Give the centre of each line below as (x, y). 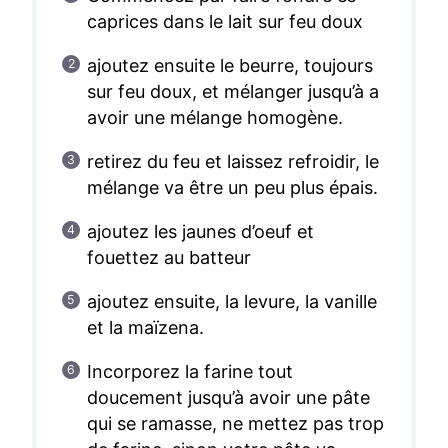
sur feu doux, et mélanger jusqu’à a (233, 91)
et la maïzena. (145, 327)
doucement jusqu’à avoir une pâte (228, 397)
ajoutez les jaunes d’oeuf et (200, 231)
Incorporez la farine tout (189, 371)
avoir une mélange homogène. (214, 117)
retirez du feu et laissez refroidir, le (233, 161)
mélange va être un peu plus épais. (232, 187)
